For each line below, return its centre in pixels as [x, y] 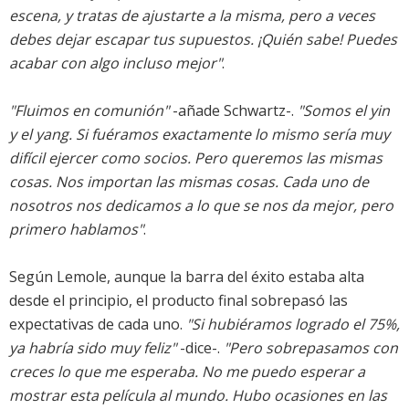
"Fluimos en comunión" [89, 111]
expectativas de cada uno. [98, 325]
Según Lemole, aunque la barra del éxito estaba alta [187, 277]
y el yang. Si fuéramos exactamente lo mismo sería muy [199, 135]
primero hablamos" [76, 230]
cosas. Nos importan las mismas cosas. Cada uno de [189, 182]
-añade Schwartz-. [233, 111]
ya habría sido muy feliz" [93, 348]
